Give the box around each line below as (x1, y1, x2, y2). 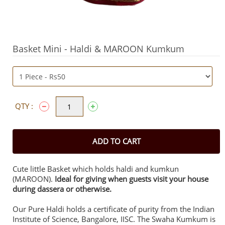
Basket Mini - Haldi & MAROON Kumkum (13, 43, 184, 55)
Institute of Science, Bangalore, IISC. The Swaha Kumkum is (13, 214, 215, 224)
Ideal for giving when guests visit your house (55, 174, 208, 184)
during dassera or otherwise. (13, 184, 111, 194)
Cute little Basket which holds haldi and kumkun (13, 164, 179, 174)
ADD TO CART (92, 136, 141, 146)
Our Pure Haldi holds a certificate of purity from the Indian (13, 204, 214, 214)
